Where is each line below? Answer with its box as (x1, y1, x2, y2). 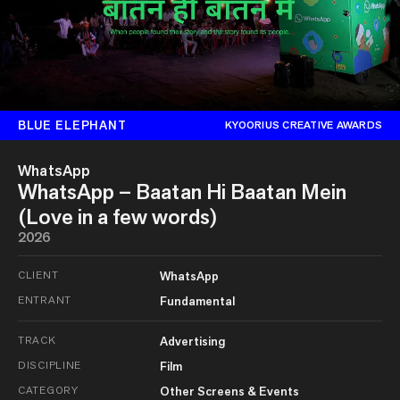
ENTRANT (18, 292, 72, 306)
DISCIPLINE (18, 357, 82, 371)
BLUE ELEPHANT (18, 116, 127, 133)
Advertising (159, 332, 225, 349)
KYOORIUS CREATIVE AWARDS (225, 118, 382, 133)
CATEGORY (18, 382, 79, 396)
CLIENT (18, 267, 59, 281)
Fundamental (159, 292, 235, 309)
